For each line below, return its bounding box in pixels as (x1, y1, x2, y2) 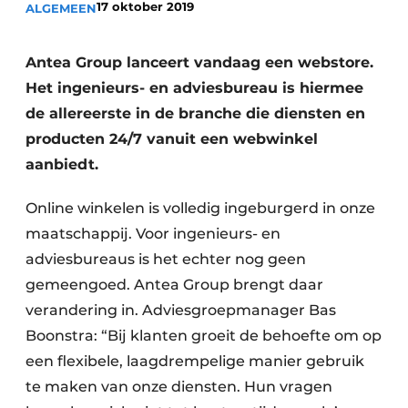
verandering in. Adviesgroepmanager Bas (25, 301, 336, 319)
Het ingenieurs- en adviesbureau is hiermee (25, 79, 363, 97)
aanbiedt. (25, 156, 103, 173)
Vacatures (65, 52, 128, 68)
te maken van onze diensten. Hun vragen (25, 378, 332, 395)
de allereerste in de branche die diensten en (25, 105, 365, 122)
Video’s (65, 83, 112, 99)
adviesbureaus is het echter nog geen (25, 250, 306, 268)
